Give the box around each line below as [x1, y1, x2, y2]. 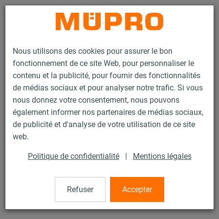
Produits [7, 104, 30, 111]
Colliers [109, 104, 129, 111]
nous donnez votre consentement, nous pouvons [13, 95, 179, 105]
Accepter [122, 185, 152, 195]
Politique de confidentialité [27, 152, 119, 161]
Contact [145, 12, 167, 20]
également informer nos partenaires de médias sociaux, [13, 108, 203, 117]
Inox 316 [7, 197, 37, 207]
